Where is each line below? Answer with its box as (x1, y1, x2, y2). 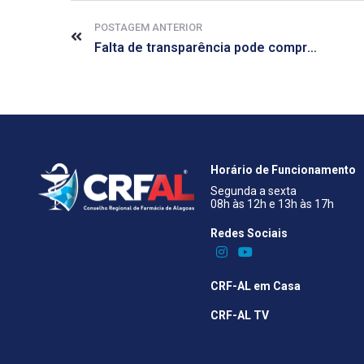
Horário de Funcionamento (210, 163, 356, 177)
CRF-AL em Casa (210, 279, 301, 292)
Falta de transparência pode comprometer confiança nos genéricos (307, 40, 317, 56)
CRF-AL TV (210, 308, 269, 322)
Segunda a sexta (210, 184, 297, 198)
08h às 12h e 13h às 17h (210, 197, 334, 211)
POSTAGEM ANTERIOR (94, 21, 202, 34)
